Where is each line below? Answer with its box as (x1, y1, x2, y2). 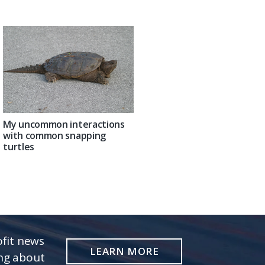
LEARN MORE (89, 244, 159, 258)
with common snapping (3, 129, 106, 143)
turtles (3, 140, 35, 154)
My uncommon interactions (3, 118, 125, 131)
